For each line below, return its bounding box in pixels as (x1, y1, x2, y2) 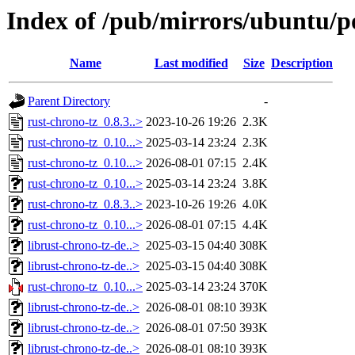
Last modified (154, 56, 228, 71)
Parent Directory (28, 94, 110, 109)
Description (271, 56, 333, 71)
